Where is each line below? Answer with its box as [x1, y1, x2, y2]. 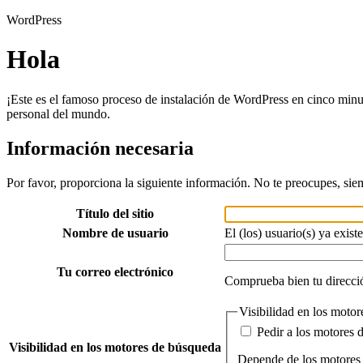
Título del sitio [76, 206, 154, 220]
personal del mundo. [6, 106, 110, 121]
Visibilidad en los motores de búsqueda [9, 340, 221, 354]
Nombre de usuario [62, 225, 169, 240]
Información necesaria [6, 137, 194, 159]
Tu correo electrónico [57, 264, 173, 279]
